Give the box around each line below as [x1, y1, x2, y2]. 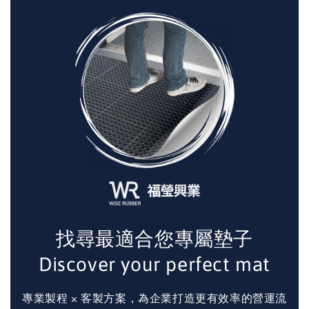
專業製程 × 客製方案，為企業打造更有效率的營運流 [21, 292, 287, 305]
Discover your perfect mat [39, 253, 270, 276]
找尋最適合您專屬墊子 [56, 228, 253, 250]
